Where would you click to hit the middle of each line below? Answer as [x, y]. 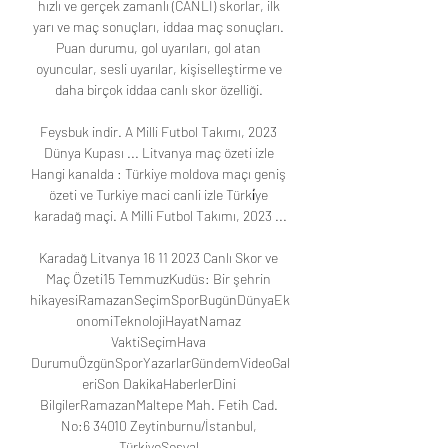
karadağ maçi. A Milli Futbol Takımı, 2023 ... [160, 216]
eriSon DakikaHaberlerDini [158, 384]
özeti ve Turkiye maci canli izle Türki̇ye [158, 195]
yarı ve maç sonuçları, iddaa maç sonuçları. [158, 27]
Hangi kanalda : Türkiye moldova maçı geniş [158, 174]
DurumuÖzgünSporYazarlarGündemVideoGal [160, 363]
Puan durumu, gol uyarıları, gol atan [158, 48]
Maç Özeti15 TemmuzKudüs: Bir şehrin [158, 279]
